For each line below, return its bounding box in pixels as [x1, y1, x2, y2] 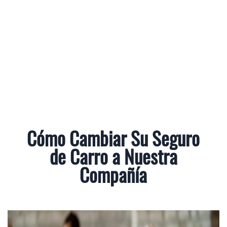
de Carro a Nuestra [49, 150, 177, 169]
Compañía [80, 168, 147, 187]
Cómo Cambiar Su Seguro [27, 132, 200, 150]
